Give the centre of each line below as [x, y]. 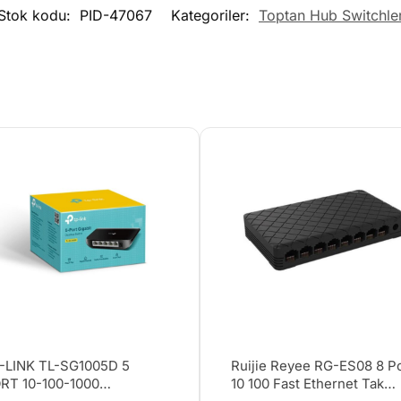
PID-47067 [116, 16]
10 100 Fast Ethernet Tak [308, 384]
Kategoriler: [213, 16]
